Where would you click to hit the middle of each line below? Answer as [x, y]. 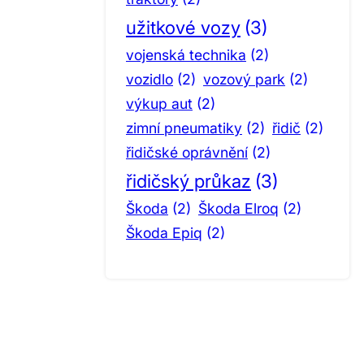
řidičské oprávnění [187, 152]
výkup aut [159, 103]
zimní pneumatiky [184, 128]
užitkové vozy [183, 27]
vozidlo [149, 79]
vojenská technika [186, 54]
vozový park [244, 79]
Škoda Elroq [238, 208]
